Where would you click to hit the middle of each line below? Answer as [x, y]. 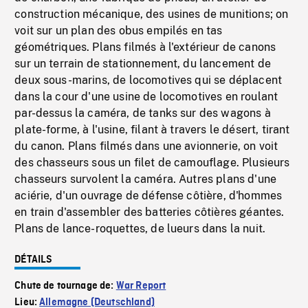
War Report [141, 286]
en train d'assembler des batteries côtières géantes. [150, 212]
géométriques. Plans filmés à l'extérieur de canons [145, 47]
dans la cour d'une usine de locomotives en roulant [146, 97]
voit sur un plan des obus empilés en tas [119, 31]
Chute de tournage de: [65, 286]
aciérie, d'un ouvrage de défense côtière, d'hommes [148, 196]
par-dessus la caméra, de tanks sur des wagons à [143, 113]
